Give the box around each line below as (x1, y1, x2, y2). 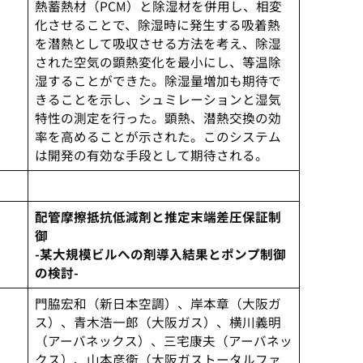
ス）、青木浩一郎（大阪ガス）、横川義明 (34, 313, 281, 331)
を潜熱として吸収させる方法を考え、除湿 (34, 34, 281, 53)
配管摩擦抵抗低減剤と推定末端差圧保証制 (34, 207, 281, 226)
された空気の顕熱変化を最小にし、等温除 (34, 53, 281, 71)
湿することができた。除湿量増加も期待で (34, 71, 281, 90)
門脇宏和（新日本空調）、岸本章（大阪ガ (34, 294, 281, 313)
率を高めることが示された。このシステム (34, 127, 281, 146)
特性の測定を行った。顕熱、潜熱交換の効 (34, 109, 281, 127)
